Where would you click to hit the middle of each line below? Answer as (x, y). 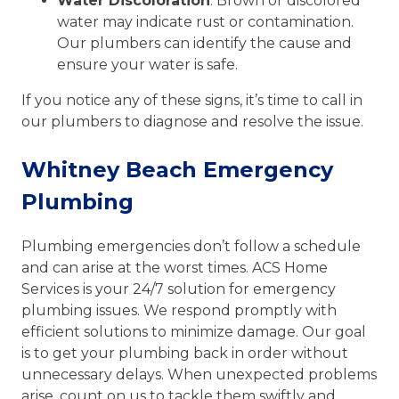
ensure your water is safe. (147, 64)
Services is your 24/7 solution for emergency (179, 289)
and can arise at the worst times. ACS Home (175, 267)
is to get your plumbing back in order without (185, 353)
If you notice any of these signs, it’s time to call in (192, 100)
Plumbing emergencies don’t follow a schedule (191, 246)
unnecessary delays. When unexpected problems (199, 374)
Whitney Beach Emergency (177, 169)
